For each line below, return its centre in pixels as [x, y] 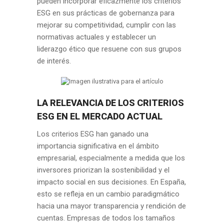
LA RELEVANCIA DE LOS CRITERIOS [110, 103]
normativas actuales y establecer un [96, 37]
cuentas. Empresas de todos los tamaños [106, 218]
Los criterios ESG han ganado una [93, 134]
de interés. [54, 61]
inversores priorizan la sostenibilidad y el [103, 170]
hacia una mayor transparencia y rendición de [111, 206]
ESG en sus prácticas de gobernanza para [106, 13]
